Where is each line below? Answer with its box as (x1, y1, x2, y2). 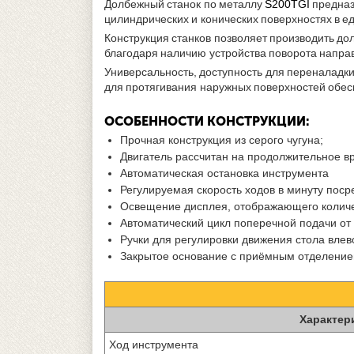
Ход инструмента (109, 337, 198, 351)
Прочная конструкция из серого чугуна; (120, 133, 323, 146)
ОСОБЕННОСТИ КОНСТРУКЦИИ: (104, 113, 310, 129)
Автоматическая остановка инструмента (120, 166, 329, 179)
